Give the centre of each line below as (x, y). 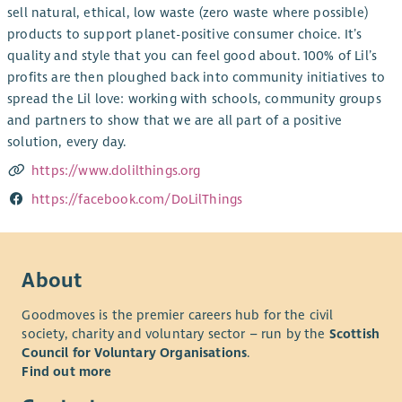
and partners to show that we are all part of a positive (175, 121)
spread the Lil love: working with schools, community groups (194, 99)
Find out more (67, 371)
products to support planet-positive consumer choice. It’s (185, 35)
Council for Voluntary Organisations (135, 352)
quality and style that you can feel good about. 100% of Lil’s (192, 56)
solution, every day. (67, 142)
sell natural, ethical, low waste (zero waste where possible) (188, 13)
